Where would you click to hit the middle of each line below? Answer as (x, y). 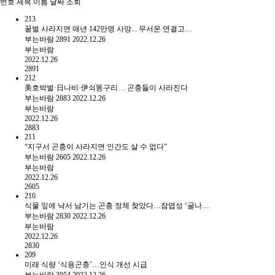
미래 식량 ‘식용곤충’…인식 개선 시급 (86, 264)
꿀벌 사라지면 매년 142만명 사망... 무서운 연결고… (108, 29)
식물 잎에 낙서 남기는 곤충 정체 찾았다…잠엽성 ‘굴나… (117, 205)
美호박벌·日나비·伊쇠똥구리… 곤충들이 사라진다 (106, 87)
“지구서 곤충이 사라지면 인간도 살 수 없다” (96, 146)
